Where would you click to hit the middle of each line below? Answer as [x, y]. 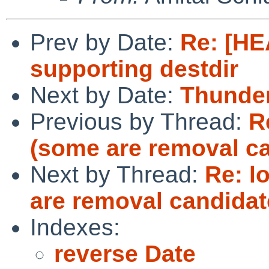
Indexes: [75, 227]
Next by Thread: [117, 174]
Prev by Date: [105, 42]
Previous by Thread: [139, 121]
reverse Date [125, 253]
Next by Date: [105, 95]
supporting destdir [134, 68]
